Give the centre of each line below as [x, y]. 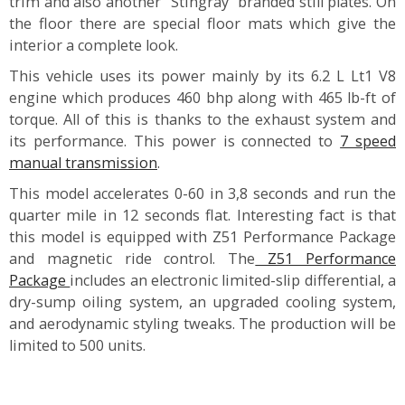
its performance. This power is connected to [175, 141]
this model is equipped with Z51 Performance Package [202, 237]
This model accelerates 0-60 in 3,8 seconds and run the [202, 194]
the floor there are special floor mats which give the [202, 24]
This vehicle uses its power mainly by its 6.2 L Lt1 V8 [202, 76]
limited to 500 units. [77, 346]
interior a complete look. [94, 46]
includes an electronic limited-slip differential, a [233, 281]
